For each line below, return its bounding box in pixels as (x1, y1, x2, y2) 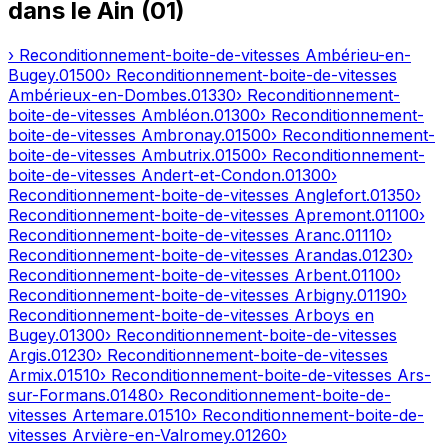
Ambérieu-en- (305, 45, 411, 66)
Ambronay (141, 125, 221, 146)
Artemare (72, 405, 144, 426)
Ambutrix (141, 145, 211, 166)
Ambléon (141, 105, 210, 126)
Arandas (294, 245, 358, 266)
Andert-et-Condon (141, 165, 281, 186)
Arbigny (294, 285, 353, 306)
